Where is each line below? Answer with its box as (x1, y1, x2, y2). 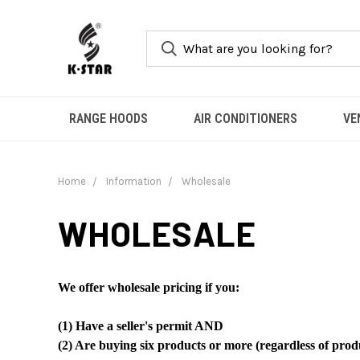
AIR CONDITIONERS (194, 111, 298, 126)
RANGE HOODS (68, 111, 148, 126)
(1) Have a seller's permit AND (58, 319, 223, 333)
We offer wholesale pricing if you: (58, 280, 239, 294)
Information (106, 175, 162, 187)
